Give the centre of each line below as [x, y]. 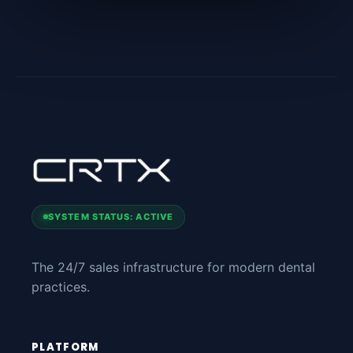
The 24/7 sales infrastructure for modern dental [173, 267]
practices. [61, 286]
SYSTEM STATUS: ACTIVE [111, 216]
